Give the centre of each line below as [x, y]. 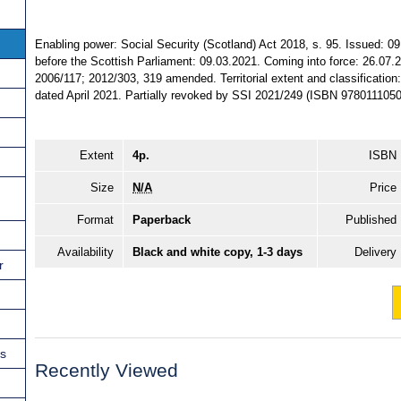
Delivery [375, 252]
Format [95, 220]
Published [371, 220]
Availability [85, 252]
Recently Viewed [107, 371]
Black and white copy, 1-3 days [218, 252]
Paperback [162, 220]
